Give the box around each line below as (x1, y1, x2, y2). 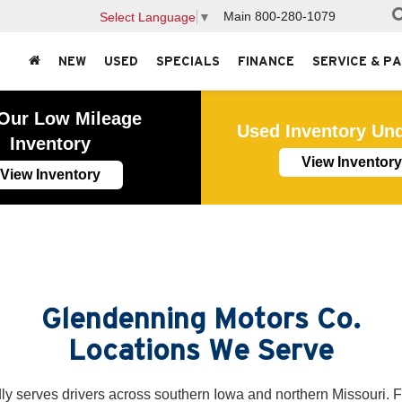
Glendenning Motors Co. (41, 302, 361, 334)
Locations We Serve (68, 334, 334, 365)
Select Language (100, 9, 196, 24)
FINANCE (238, 54, 294, 69)
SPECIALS (156, 54, 220, 69)
